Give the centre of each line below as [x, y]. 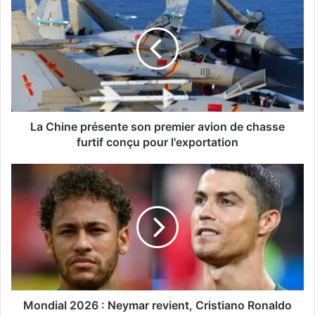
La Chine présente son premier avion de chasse [157, 127]
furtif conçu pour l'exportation [157, 142]
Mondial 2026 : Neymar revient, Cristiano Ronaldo [157, 306]
